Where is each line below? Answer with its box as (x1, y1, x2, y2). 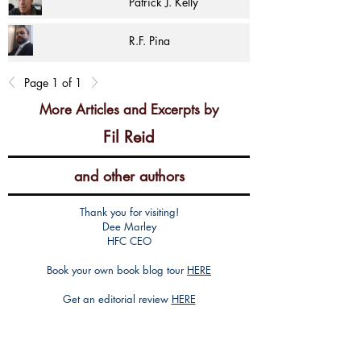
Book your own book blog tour (47, 263, 187, 277)
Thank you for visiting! (79, 205, 179, 219)
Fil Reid (103, 127, 155, 147)
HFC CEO (106, 234, 151, 248)
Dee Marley (102, 219, 156, 234)
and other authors (73, 166, 185, 185)
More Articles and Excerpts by (39, 101, 218, 118)
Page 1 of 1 (24, 74, 82, 90)
